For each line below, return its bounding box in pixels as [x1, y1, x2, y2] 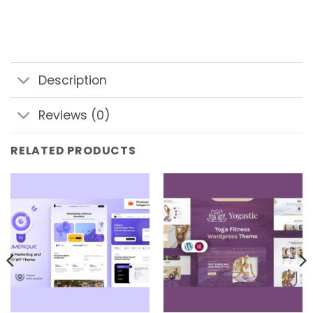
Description [38, 71, 108, 89]
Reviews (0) [38, 106, 111, 124]
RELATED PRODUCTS [10, 142, 136, 159]
